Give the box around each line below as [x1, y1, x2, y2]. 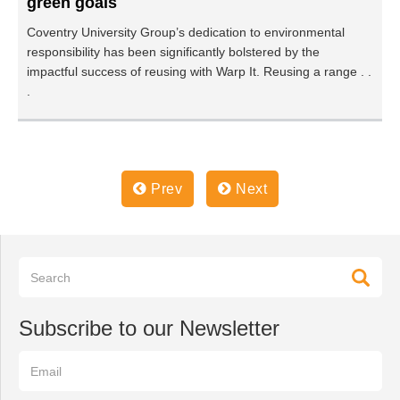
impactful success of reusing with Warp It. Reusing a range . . [27, 64, 371, 79]
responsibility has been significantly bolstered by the [27, 45, 320, 59]
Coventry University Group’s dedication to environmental [27, 25, 345, 39]
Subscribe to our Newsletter [19, 316, 279, 340]
